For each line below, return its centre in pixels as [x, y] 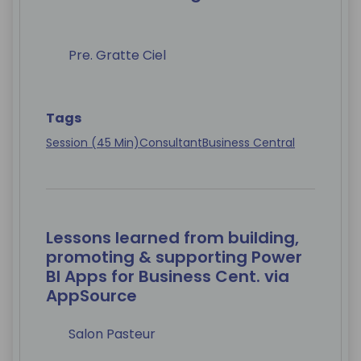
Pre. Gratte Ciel [117, 56]
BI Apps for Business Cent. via [168, 277]
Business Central [249, 143]
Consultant [171, 143]
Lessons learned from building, [172, 238]
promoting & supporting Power [174, 257]
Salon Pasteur [112, 334]
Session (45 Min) [93, 143]
